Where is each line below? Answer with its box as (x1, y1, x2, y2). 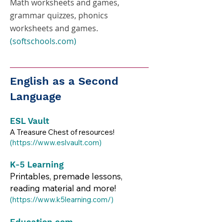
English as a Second (10, 75, 118, 87)
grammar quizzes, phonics (10, 10, 108, 21)
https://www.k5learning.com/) (12, 195, 113, 204)
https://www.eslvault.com (12, 138, 99, 147)
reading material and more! (10, 183, 116, 193)
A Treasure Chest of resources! (10, 127, 114, 137)
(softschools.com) (10, 36, 76, 47)
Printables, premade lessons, (10, 171, 122, 181)
